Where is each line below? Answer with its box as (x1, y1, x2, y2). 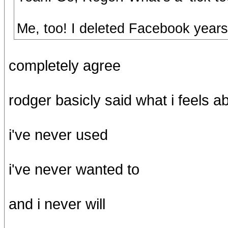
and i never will (9, 195, 105, 212)
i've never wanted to (9, 161, 139, 178)
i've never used (9, 126, 108, 143)
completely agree (9, 57, 121, 74)
